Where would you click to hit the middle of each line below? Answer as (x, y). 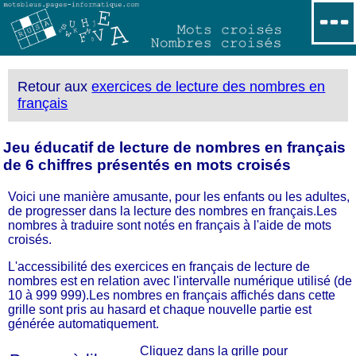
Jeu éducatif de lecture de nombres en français (174, 147)
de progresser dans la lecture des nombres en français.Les (172, 211)
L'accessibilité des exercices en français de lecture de (159, 266)
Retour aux (55, 87)
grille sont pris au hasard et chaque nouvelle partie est (160, 309)
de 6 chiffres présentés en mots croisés (147, 164)
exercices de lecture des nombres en (209, 87)
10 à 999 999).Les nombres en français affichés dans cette (172, 295)
